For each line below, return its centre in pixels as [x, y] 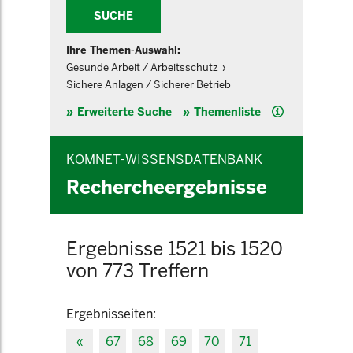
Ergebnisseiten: [111, 314]
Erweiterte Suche [124, 112]
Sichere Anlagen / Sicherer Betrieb [149, 85]
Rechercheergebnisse [167, 187]
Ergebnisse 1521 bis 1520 [175, 249]
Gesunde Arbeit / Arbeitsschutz [142, 67]
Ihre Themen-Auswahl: [123, 50]
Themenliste [227, 112]
